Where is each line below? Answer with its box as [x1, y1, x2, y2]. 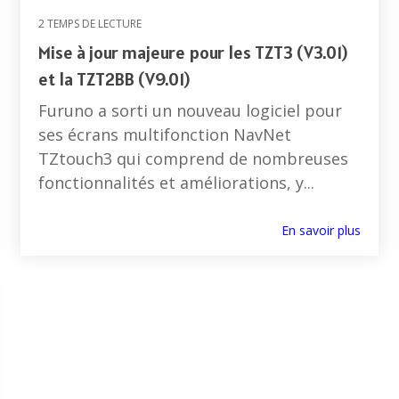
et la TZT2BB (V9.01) [38, 68, 190, 92]
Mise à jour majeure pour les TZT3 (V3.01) [38, 41, 347, 65]
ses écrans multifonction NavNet [38, 124, 291, 146]
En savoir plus [281, 222, 361, 240]
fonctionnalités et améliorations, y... [38, 172, 314, 194]
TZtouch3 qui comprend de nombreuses [38, 148, 348, 170]
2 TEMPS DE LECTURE [38, 16, 142, 32]
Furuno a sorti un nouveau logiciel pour [38, 100, 342, 122]
